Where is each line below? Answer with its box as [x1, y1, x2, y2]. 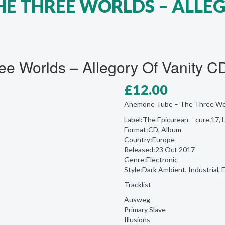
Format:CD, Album [124, 125, 181, 134]
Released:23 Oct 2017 [124, 145, 195, 154]
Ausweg [124, 195, 150, 204]
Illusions [124, 215, 150, 224]
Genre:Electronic [124, 155, 178, 164]
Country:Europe [124, 135, 175, 144]
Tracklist [124, 180, 151, 189]
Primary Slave [124, 205, 166, 214]
